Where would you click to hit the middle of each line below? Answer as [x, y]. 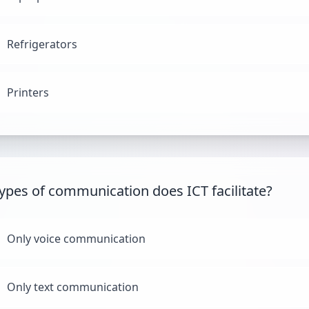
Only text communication [73, 287]
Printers [28, 92]
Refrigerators [42, 44]
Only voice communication [76, 239]
